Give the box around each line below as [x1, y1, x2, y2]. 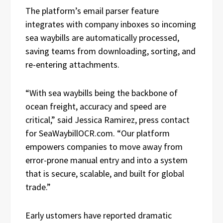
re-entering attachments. [25, 58, 119, 70]
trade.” [25, 181, 51, 193]
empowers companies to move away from [25, 140, 183, 152]
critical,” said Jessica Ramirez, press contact [25, 113, 190, 125]
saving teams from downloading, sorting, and [25, 45, 196, 57]
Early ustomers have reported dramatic [25, 209, 172, 221]
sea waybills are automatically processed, [25, 31, 179, 43]
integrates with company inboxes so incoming [25, 18, 196, 30]
